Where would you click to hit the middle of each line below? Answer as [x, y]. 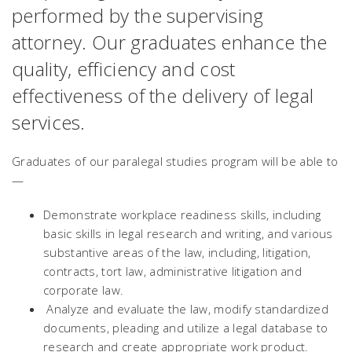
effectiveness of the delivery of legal [163, 95]
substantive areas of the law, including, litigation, [177, 252]
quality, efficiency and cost [124, 69]
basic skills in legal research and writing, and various [188, 233]
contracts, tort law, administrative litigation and [172, 271]
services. [49, 122]
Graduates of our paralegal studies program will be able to [175, 161]
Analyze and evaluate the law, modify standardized [186, 309]
